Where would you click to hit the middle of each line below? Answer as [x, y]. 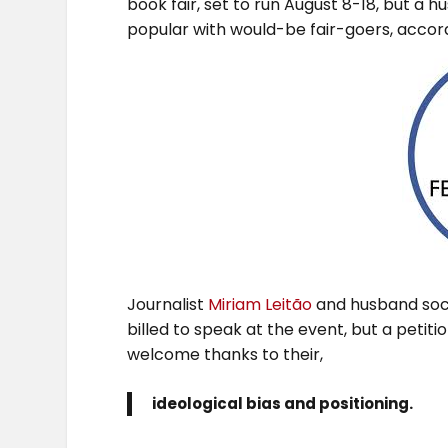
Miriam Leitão [262, 304]
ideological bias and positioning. [283, 404]
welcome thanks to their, [225, 354]
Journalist [168, 304]
